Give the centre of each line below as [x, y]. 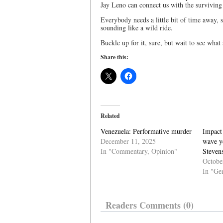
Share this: [114, 57]
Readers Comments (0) [150, 205]
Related [110, 116]
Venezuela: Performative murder [146, 131]
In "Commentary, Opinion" [139, 151]
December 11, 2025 [128, 141]
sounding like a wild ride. [137, 28]
